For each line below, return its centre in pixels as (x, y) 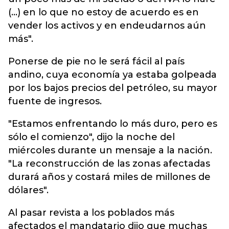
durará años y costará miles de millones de (109, 177)
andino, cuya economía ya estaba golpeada (112, 75)
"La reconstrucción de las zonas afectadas (109, 164)
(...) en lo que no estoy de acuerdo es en (104, 12)
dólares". (28, 190)
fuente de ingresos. (55, 101)
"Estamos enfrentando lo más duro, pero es (113, 124)
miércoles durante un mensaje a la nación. (110, 150)
